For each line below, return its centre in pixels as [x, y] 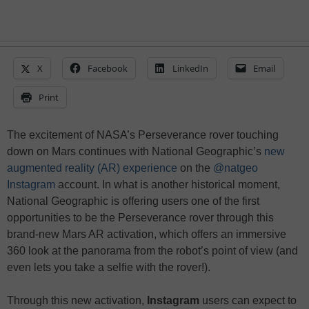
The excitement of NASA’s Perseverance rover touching [143, 135]
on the [194, 168]
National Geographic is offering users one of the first [133, 201]
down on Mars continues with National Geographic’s [134, 152]
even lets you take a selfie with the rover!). [109, 268]
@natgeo [234, 168]
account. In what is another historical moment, [168, 185]
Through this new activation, [77, 301]
